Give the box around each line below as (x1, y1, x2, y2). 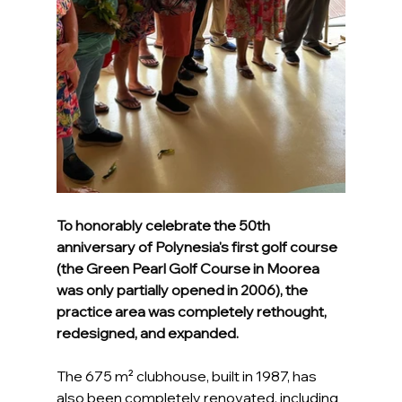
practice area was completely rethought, (56, 302, 329, 321)
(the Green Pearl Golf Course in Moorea (56, 259, 322, 278)
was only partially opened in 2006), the (56, 281, 310, 300)
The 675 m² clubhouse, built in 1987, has (56, 367, 319, 386)
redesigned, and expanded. (56, 324, 239, 343)
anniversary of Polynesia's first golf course (56, 238, 340, 257)
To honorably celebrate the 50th (56, 216, 273, 235)
